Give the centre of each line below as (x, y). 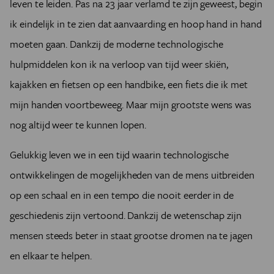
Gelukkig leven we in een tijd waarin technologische (120, 155)
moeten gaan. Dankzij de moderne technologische (117, 44)
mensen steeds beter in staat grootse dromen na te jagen (131, 235)
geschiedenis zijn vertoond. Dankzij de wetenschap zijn (126, 215)
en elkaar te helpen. (51, 256)
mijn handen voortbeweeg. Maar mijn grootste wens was (131, 105)
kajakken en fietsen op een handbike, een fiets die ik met (129, 84)
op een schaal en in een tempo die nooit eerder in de (122, 195)
